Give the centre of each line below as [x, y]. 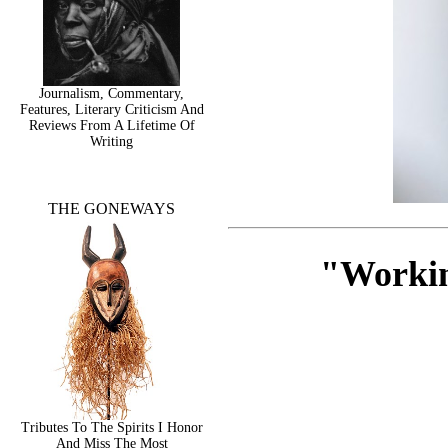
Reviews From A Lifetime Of [111, 125]
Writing [111, 141]
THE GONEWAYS [111, 208]
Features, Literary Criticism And [111, 109]
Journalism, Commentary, [111, 93]
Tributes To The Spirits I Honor [111, 427]
